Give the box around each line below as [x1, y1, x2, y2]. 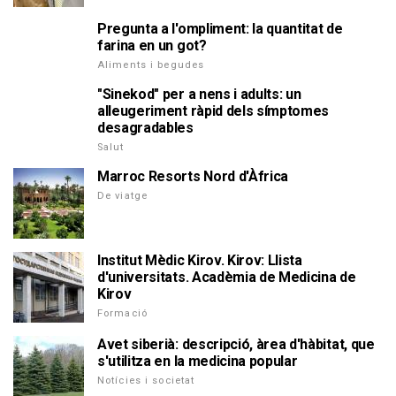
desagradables [97, 119, 194, 136]
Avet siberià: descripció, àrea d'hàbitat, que [97, 336, 375, 353]
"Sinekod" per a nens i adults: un [97, 86, 301, 103]
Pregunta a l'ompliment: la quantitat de [97, 20, 343, 37]
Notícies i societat [97, 375, 195, 386]
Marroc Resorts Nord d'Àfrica [97, 168, 289, 185]
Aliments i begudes [97, 59, 205, 71]
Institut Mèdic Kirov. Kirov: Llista [97, 252, 302, 269]
